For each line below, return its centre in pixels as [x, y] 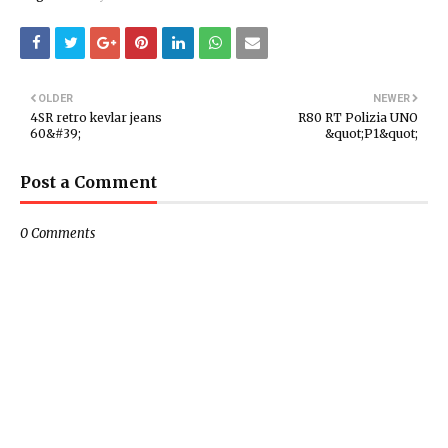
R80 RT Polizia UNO [358, 117]
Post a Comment [88, 182]
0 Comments [57, 233]
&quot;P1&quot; [371, 133]
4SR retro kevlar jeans [96, 117]
